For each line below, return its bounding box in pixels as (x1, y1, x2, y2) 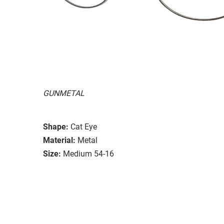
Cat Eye (70, 121, 97, 131)
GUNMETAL (43, 88, 84, 98)
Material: (43, 135, 75, 145)
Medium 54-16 (63, 148, 114, 158)
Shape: (43, 121, 68, 131)
